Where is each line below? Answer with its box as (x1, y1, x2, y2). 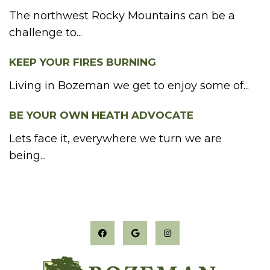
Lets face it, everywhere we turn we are (9, 132, 222, 146)
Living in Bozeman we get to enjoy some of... (9, 79, 249, 93)
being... (9, 149, 46, 163)
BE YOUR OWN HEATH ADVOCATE (9, 109, 193, 122)
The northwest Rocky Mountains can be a (9, 9, 235, 23)
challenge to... (9, 26, 82, 40)
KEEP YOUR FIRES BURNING (9, 56, 156, 69)
